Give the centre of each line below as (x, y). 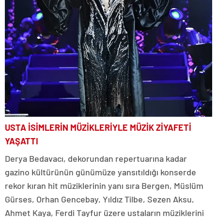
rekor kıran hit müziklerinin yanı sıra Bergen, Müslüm (104, 185)
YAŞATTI (22, 141)
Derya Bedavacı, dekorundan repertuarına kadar (96, 158)
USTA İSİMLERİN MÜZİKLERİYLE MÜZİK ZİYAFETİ (98, 127)
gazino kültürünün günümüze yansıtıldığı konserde (101, 172)
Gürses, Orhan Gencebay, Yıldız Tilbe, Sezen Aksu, (100, 199)
